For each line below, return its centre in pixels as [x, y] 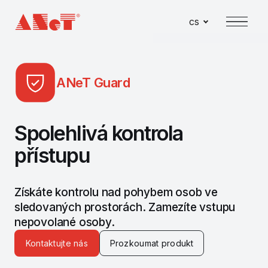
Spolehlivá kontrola [99, 133]
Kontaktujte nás [57, 243]
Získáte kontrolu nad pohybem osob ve [116, 192]
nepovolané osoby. [65, 222]
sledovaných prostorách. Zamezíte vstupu [125, 207]
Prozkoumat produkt [152, 243]
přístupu [52, 155]
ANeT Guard [93, 82]
